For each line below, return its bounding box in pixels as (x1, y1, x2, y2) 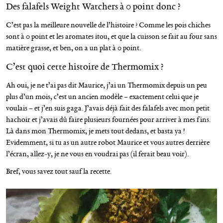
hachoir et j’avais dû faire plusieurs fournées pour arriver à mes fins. (6, 114, 211, 125)
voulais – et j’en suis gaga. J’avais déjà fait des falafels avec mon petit (6, 103, 210, 113)
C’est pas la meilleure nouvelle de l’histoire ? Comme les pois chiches (6, 20, 211, 30)
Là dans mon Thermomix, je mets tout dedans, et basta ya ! (6, 126, 185, 136)
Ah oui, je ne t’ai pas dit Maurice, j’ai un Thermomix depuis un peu (6, 80, 207, 91)
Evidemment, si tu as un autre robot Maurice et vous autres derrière (6, 137, 210, 148)
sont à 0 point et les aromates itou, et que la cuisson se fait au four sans (6, 31, 217, 42)
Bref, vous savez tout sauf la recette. (6, 166, 111, 177)
